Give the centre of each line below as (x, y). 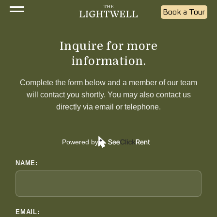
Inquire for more (108, 46)
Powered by (80, 142)
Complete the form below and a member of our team (108, 83)
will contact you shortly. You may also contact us (108, 95)
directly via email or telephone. (108, 107)
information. (108, 61)
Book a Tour (184, 12)
